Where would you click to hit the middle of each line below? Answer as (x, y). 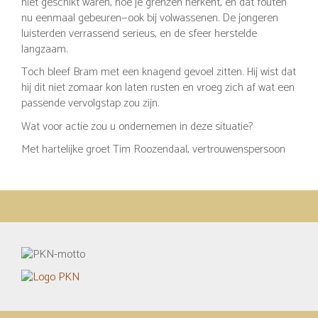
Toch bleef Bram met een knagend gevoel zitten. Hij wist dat (159, 72)
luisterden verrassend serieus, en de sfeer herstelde (139, 33)
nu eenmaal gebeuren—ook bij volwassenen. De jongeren (150, 18)
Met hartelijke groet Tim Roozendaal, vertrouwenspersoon (153, 149)
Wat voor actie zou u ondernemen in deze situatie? (137, 126)
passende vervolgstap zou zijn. (90, 103)
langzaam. (44, 49)
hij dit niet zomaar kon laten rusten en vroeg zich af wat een (158, 88)
